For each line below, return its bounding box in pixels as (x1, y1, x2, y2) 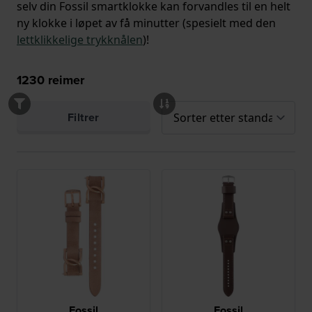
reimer (45, 71, 84, 90)
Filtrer (68, 109, 100, 126)
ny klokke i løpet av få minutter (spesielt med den (17, 15, 276, 31)
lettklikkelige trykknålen (17, 32, 143, 48)
